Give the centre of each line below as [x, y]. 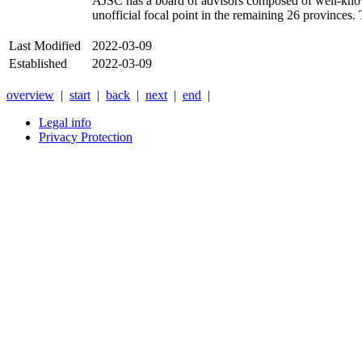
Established [38, 64]
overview [30, 95]
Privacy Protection [86, 137]
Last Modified [45, 46]
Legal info [65, 123]
